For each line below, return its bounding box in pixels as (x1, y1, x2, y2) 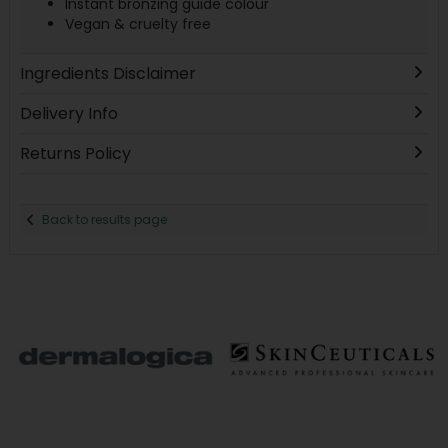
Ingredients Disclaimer (19, 62, 196, 86)
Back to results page (42, 210, 168, 228)
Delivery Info (19, 102, 118, 126)
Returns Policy (19, 142, 131, 166)
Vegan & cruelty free (64, 14, 211, 35)
